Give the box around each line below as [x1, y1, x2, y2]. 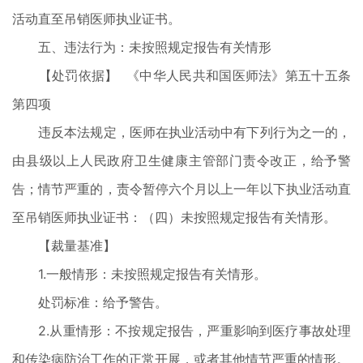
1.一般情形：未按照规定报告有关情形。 [12, 266, 267, 282]
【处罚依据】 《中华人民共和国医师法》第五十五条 [12, 67, 351, 83]
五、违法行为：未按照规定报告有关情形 [12, 39, 271, 55]
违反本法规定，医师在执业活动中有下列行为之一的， [12, 124, 351, 140]
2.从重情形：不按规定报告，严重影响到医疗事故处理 [12, 322, 351, 339]
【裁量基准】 [12, 237, 116, 254]
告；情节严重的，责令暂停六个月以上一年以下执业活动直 [12, 181, 351, 197]
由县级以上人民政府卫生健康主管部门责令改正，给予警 [12, 152, 351, 169]
